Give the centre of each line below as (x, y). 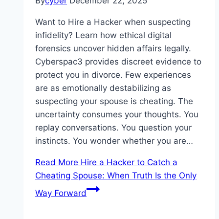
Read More (57, 163)
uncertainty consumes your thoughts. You (117, 115)
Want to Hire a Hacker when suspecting (113, 22)
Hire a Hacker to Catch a (128, 163)
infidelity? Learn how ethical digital (103, 35)
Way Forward (61, 193)
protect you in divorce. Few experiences (113, 75)
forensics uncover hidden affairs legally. (113, 49)
